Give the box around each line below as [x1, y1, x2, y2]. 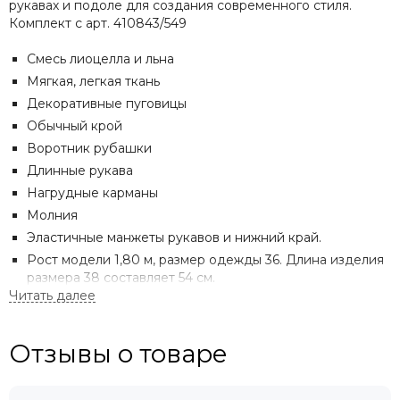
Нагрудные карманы [27, 185, 158, 202]
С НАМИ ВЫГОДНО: [9, 357, 230, 384]
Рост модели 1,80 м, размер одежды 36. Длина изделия [27, 252, 384, 269]
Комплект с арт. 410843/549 [9, 15, 187, 32]
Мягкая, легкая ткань [27, 73, 160, 90]
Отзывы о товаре [9, 338, 228, 370]
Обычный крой [27, 118, 122, 135]
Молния [27, 207, 78, 224]
